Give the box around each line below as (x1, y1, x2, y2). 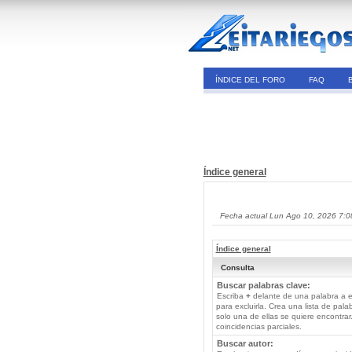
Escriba (216, 291, 246, 300)
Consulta (220, 263, 255, 272)
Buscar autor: (216, 339, 273, 348)
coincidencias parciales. (215, 322, 302, 331)
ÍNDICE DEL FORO (214, 75, 285, 84)
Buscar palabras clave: (216, 280, 310, 290)
